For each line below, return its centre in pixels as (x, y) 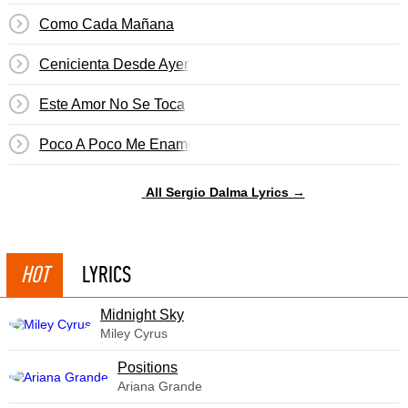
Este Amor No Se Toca (112, 104)
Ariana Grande (160, 386)
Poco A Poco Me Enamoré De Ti (143, 144)
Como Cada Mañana (107, 24)
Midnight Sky (142, 315)
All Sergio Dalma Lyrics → (225, 192)
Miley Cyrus (134, 333)
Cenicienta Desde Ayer (114, 64)
